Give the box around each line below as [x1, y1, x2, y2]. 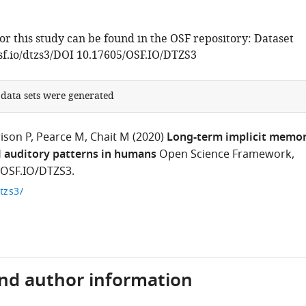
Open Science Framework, [158, 146, 294, 163]
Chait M [89, 129, 130, 145]
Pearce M [36, 129, 85, 145]
